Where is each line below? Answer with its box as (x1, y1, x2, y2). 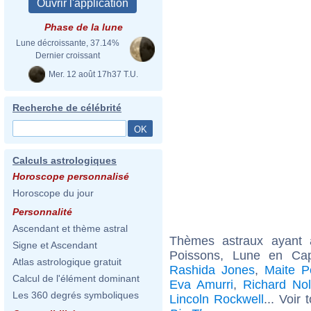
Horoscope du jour (12, 187, 94, 199)
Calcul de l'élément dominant (12, 273, 140, 284)
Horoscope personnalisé (12, 171, 129, 182)
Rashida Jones (169, 262, 255, 277)
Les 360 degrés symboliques (12, 289, 139, 301)
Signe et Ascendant (12, 239, 97, 251)
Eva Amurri (169, 277, 233, 292)
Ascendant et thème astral (12, 223, 128, 234)
